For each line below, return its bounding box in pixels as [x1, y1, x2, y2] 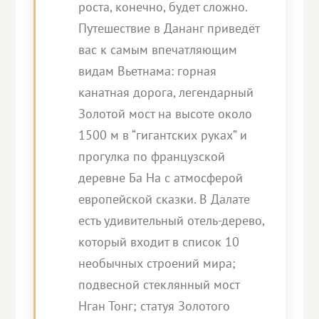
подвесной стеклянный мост [78, 276, 240, 293]
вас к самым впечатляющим [78, 41, 238, 58]
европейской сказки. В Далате [78, 191, 251, 207]
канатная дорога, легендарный [78, 84, 254, 100]
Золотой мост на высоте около [78, 105, 253, 122]
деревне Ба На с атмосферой [78, 169, 244, 186]
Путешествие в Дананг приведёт [78, 20, 260, 36]
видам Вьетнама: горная [78, 63, 217, 79]
